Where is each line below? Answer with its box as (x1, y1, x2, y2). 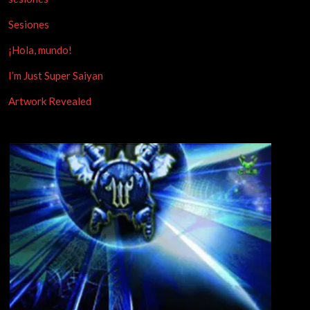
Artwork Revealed (8, 95, 92, 107)
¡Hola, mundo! (8, 44, 73, 56)
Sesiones (8, 18, 50, 30)
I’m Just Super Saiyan (8, 69, 104, 82)
